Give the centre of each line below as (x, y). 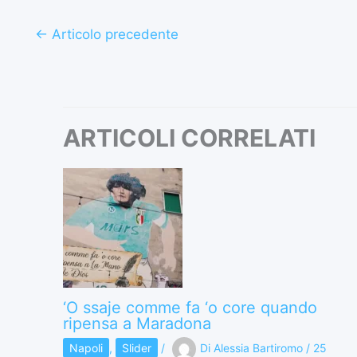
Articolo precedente (113, 34)
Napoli (86, 347)
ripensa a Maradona (137, 323)
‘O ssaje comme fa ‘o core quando (190, 307)
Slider (137, 347)
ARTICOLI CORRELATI (189, 137)
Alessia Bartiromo (260, 347)
